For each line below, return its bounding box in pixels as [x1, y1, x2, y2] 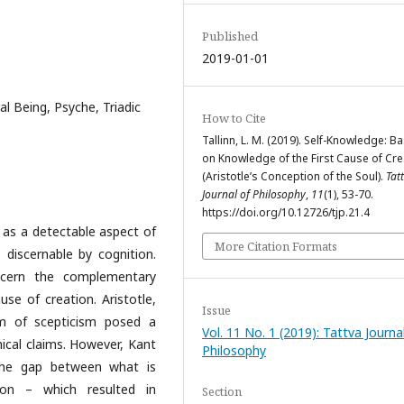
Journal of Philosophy [202, 186, 306, 202]
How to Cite [202, 109, 266, 126]
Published [202, 27, 258, 44]
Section [202, 382, 242, 399]
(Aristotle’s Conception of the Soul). [202, 168, 386, 184]
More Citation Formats [215, 237, 337, 254]
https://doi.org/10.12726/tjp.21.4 [202, 204, 370, 220]
